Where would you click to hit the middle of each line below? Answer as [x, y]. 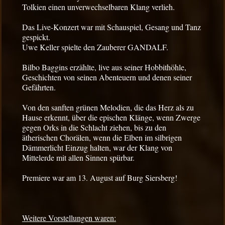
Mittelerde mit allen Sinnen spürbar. [78, 158]
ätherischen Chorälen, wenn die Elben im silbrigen [102, 138]
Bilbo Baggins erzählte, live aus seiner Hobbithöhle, [104, 67]
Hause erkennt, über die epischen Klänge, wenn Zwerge [111, 118]
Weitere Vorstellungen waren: [69, 218]
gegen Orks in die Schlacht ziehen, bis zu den [94, 128]
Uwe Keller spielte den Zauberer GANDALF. [95, 47]
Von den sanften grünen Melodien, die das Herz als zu [108, 107]
